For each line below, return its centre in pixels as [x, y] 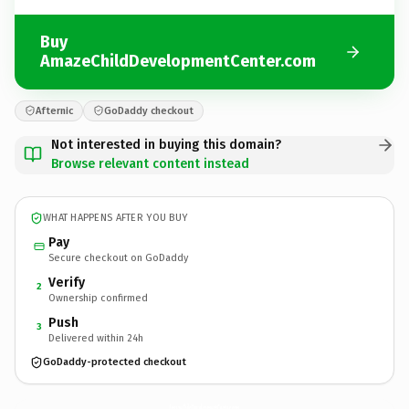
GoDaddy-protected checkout [115, 362]
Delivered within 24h [96, 338]
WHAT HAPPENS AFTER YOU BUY [115, 218]
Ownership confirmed [98, 298]
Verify [67, 282]
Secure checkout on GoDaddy [118, 257]
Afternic [54, 110]
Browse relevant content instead [150, 163]
